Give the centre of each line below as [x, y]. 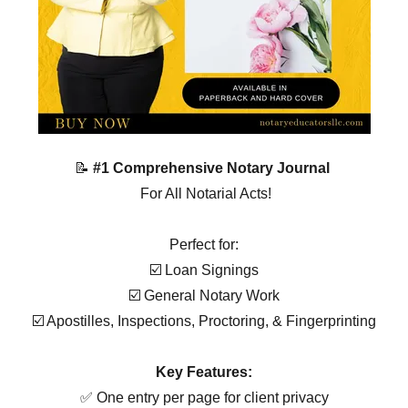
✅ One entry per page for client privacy [204, 398]
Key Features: [204, 372]
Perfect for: [204, 245]
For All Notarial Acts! [204, 194]
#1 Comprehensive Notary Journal [211, 168]
